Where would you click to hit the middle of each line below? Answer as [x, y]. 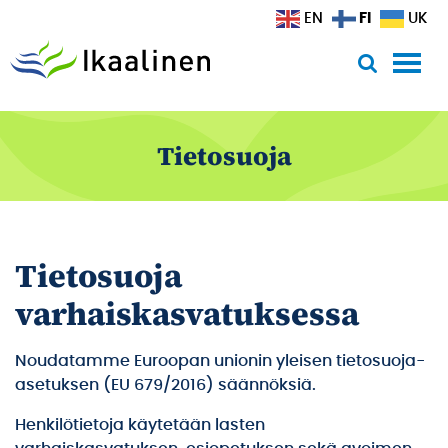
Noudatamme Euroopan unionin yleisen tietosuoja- [220, 361]
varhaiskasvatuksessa [187, 314]
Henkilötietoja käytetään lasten [140, 425]
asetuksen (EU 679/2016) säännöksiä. [165, 385]
